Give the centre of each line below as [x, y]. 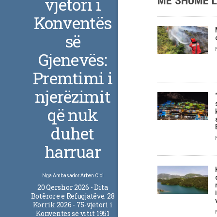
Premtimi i [73, 77]
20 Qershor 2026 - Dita [73, 187]
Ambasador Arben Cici [78, 175]
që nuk [73, 114]
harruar [73, 151]
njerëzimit [73, 96]
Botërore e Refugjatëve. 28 [73, 196]
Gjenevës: [73, 59]
